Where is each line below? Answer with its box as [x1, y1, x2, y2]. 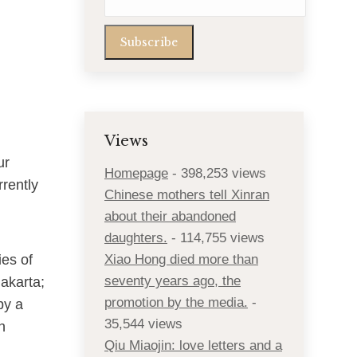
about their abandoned [104, 209, 236, 224]
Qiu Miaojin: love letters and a [104, 338, 282, 353]
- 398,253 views [168, 166, 266, 181]
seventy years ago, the [104, 273, 241, 288]
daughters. [104, 230, 167, 245]
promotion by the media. [104, 295, 248, 310]
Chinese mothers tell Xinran [104, 187, 269, 202]
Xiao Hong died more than [104, 252, 258, 267]
